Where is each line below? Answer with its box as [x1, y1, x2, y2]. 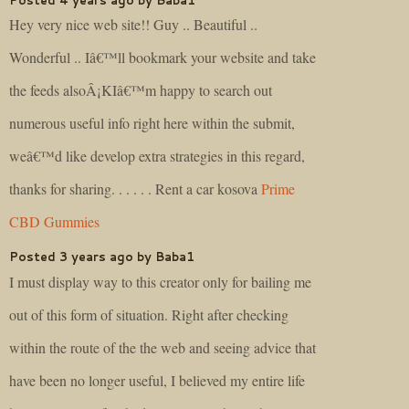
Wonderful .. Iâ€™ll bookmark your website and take [9, 47, 316, 68]
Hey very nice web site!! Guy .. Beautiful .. [9, 15, 257, 35]
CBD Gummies [9, 212, 100, 232]
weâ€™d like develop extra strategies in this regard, [9, 146, 305, 166]
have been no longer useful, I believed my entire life [9, 370, 305, 390]
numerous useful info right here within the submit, [9, 113, 295, 133]
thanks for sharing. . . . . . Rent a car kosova [9, 179, 261, 199]
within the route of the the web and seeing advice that [9, 337, 316, 357]
